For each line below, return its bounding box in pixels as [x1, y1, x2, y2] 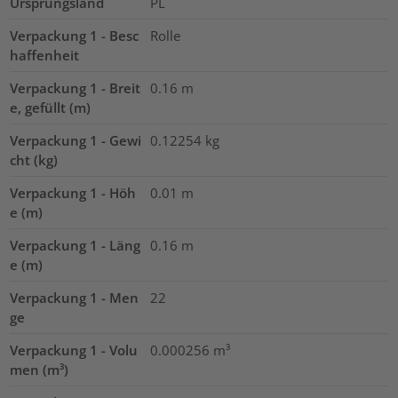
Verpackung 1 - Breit [10, 78, 141, 97]
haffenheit [10, 45, 80, 64]
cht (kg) [10, 150, 59, 169]
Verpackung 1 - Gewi [10, 131, 142, 149]
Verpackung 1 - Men [10, 288, 139, 306]
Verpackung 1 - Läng [10, 235, 141, 254]
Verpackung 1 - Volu [10, 340, 139, 359]
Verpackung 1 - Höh [10, 183, 137, 202]
